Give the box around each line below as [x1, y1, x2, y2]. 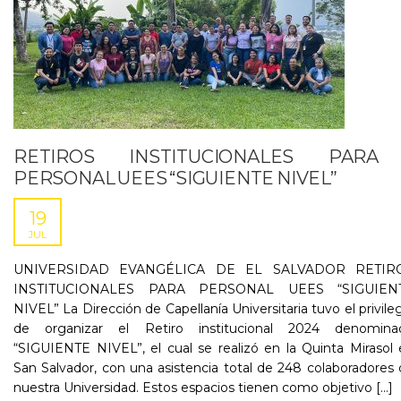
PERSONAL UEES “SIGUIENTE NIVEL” [13, 167, 337, 189]
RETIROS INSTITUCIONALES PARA [13, 146, 379, 167]
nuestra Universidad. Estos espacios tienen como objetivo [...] [13, 380, 393, 396]
